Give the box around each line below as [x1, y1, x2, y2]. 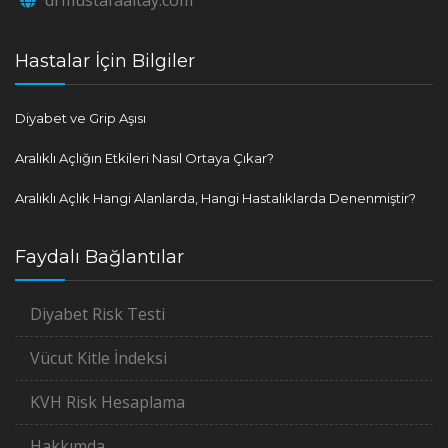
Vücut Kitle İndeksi [30, 346, 167, 369]
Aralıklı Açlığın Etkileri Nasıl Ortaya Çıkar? [15, 149, 274, 166]
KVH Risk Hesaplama [30, 390, 185, 413]
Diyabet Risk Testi [30, 302, 165, 325]
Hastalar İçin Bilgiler [15, 49, 195, 72]
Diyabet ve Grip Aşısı [15, 109, 146, 126]
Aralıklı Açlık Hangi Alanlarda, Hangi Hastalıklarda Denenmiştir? [15, 189, 416, 206]
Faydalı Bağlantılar [15, 245, 184, 268]
